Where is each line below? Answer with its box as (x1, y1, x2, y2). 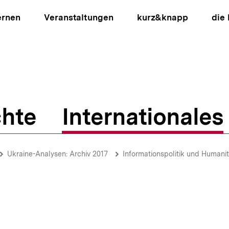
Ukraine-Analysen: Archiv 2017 (7, 150, 108, 158)
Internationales (62, 103, 223, 130)
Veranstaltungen (44, 12, 113, 22)
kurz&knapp (136, 12, 188, 22)
